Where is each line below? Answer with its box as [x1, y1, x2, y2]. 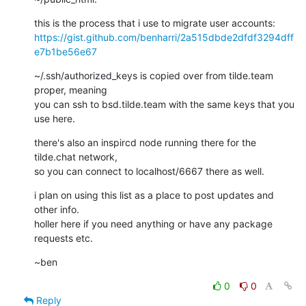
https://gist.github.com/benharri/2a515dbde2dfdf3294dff [34, 31, 294, 43]
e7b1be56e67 [34, 45, 97, 57]
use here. [34, 112, 75, 124]
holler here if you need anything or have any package [34, 217, 273, 229]
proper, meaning [34, 83, 107, 96]
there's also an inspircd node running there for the [34, 136, 256, 148]
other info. [34, 203, 79, 215]
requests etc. [34, 232, 93, 244]
